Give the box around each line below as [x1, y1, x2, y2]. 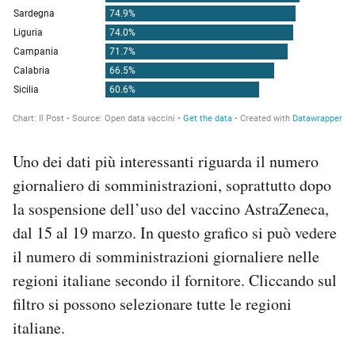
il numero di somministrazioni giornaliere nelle [13, 245, 319, 267]
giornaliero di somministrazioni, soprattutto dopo [13, 174, 331, 196]
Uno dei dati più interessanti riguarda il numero [13, 150, 319, 172]
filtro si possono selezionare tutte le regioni [13, 292, 292, 315]
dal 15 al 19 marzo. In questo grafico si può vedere [13, 221, 337, 243]
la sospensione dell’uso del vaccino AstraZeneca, [13, 197, 329, 219]
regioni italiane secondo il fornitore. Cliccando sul [13, 269, 337, 291]
